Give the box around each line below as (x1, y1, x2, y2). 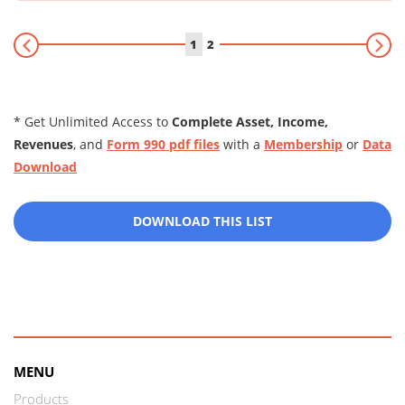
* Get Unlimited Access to (14, 113, 172, 131)
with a (220, 136, 264, 154)
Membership (264, 136, 343, 154)
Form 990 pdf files (107, 136, 220, 154)
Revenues (14, 136, 73, 154)
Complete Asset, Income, (172, 113, 328, 131)
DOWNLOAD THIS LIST (133, 212, 272, 230)
